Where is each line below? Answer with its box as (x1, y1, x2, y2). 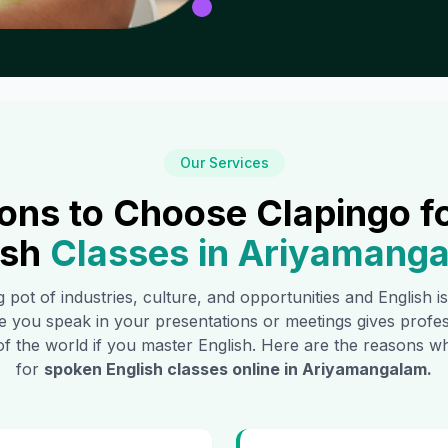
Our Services (179, 154, 269, 172)
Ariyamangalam (302, 359, 427, 380)
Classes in (40, 231, 238, 276)
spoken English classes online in (44, 359, 302, 380)
